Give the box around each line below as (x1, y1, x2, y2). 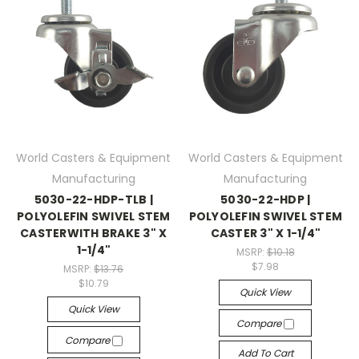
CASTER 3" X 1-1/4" (210, 225, 321, 242)
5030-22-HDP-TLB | (34, 192, 153, 208)
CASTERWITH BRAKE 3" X (20, 225, 167, 242)
